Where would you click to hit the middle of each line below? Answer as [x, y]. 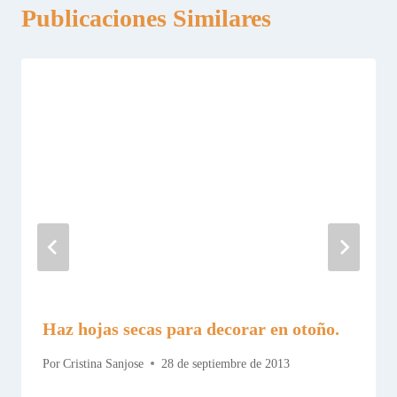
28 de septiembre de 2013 [226, 363]
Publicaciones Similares [146, 18]
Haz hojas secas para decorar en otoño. [191, 329]
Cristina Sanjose [104, 363]
